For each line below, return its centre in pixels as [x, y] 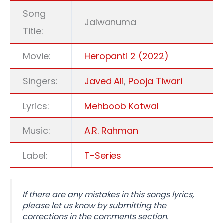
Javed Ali [104, 81]
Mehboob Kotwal [121, 106]
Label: [35, 155]
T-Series [103, 155]
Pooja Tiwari [155, 81]
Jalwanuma [110, 22]
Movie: [37, 56]
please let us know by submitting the [94, 206]
